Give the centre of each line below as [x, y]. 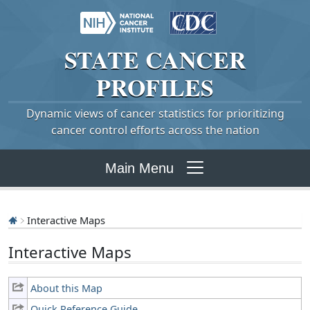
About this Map [67, 288]
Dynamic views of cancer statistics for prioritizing [155, 114]
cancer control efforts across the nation [155, 130]
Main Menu [139, 168]
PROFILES [155, 87]
